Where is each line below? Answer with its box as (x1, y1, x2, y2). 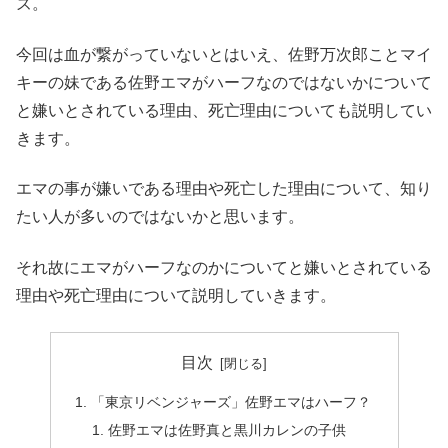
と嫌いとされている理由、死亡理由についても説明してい (16, 101, 432, 119)
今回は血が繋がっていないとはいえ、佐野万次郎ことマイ (16, 45, 432, 63)
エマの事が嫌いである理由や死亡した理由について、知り (16, 180, 432, 198)
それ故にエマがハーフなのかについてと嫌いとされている (16, 258, 432, 276)
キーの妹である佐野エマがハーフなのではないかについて (16, 73, 432, 91)
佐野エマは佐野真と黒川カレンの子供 (108, 422, 347, 439)
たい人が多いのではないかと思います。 (16, 208, 304, 226)
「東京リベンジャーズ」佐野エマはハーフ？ (90, 394, 371, 411)
